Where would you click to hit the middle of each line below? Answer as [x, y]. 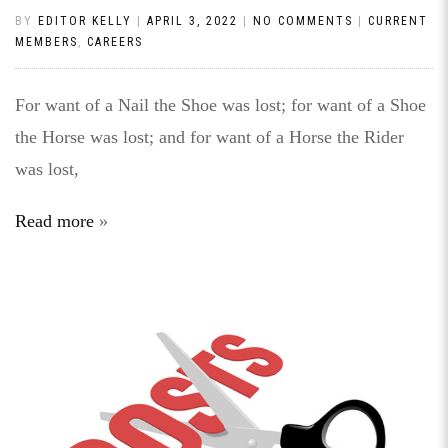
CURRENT [398, 21]
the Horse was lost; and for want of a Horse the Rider [209, 137]
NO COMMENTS [303, 21]
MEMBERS [46, 42]
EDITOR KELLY [85, 21]
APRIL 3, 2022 [192, 21]
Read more [54, 221]
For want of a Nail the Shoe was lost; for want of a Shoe [220, 105]
